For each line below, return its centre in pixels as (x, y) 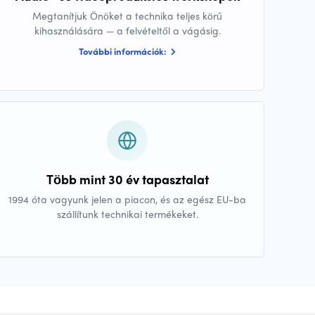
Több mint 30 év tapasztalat (127, 179)
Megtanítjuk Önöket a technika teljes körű (127, 16)
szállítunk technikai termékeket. (127, 214)
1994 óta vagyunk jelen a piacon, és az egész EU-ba (127, 199)
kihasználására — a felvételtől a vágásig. (127, 31)
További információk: (124, 51)
